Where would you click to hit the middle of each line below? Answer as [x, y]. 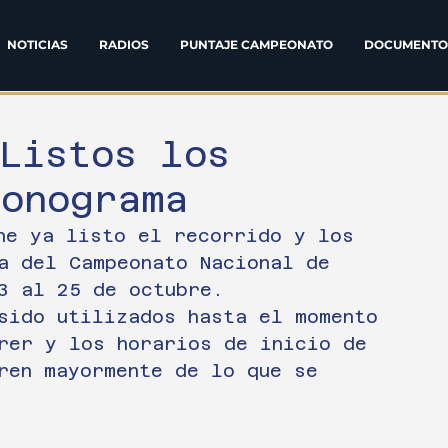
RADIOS [123, 44]
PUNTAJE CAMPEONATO [256, 44]
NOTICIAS [37, 44]
